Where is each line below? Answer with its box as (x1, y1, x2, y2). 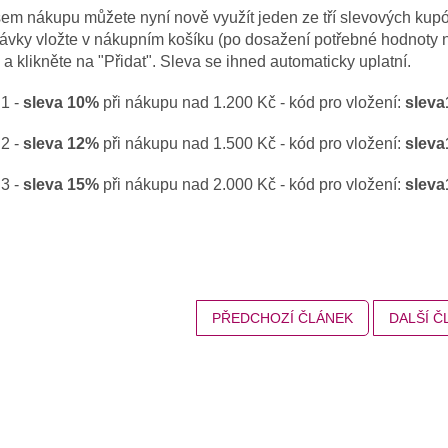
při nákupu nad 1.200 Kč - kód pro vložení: (99, 93, 405, 111)
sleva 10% (23, 93, 99, 111)
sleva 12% (23, 134, 99, 152)
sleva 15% (23, 175, 99, 193)
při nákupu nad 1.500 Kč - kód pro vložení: (99, 134, 405, 152)
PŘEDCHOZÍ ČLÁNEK (212, 309, 353, 326)
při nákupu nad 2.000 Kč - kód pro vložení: (99, 175, 405, 193)
